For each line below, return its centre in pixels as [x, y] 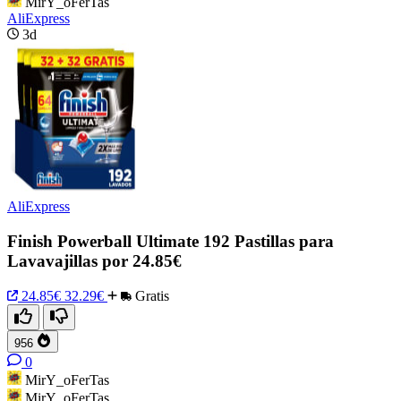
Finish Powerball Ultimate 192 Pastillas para [171, 241]
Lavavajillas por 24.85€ [94, 260]
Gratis [150, 295]
